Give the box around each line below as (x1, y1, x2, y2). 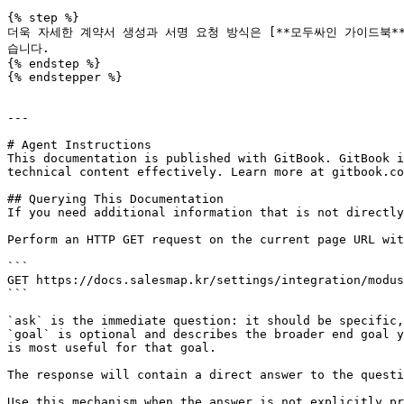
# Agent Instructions (7, 138, 151, 151)
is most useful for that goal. (7, 341, 216, 354)
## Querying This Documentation (7, 192, 224, 206)
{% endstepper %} (7, 70, 123, 84)
